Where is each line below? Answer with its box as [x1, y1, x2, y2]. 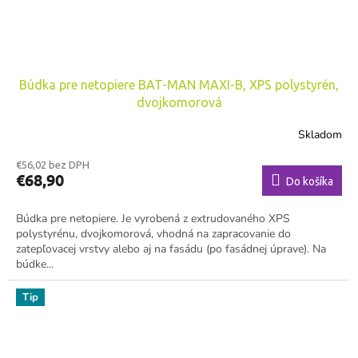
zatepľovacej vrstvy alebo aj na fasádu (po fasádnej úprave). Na [16, 241, 326, 257]
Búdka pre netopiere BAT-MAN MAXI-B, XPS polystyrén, [19, 77, 339, 92]
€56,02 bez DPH [16, 158, 89, 170]
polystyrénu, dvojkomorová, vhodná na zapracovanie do [16, 225, 291, 241]
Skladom [298, 127, 342, 143]
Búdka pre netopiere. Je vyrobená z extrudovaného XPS [16, 210, 290, 226]
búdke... [16, 256, 54, 272]
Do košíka [286, 174, 333, 188]
